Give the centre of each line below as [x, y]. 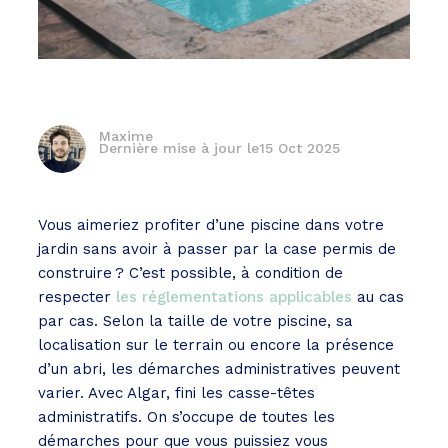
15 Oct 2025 [299, 148]
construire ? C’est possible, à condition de [190, 273]
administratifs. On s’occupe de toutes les [186, 417]
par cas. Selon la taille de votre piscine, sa [195, 321]
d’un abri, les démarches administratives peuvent [219, 369]
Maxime [125, 136]
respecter [77, 297]
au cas [378, 297]
